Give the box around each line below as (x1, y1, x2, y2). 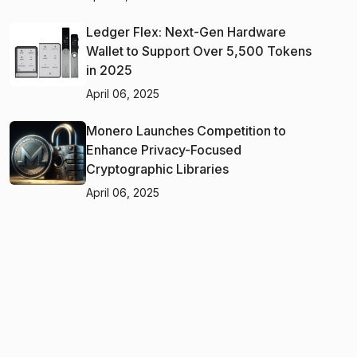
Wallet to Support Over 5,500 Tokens (86, 42, 312, 59)
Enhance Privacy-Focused (86, 141, 241, 158)
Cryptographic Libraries (86, 160, 229, 177)
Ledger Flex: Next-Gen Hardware (86, 23, 286, 40)
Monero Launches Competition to (86, 122, 286, 139)
